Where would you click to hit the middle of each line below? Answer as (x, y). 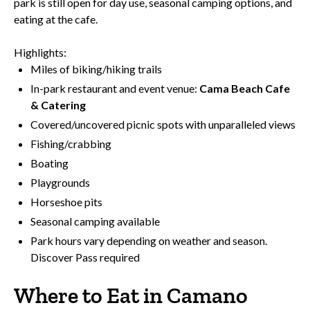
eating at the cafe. (56, 19)
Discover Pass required (85, 257)
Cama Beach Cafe (245, 89)
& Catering (58, 105)
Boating (49, 163)
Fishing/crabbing (71, 144)
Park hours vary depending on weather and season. (149, 241)
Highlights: (40, 53)
